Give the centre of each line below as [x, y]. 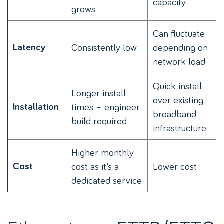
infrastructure [180, 128]
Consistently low [104, 47]
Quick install [177, 86]
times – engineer [106, 107]
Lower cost [175, 166]
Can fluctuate [179, 33]
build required [99, 121]
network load [179, 61]
